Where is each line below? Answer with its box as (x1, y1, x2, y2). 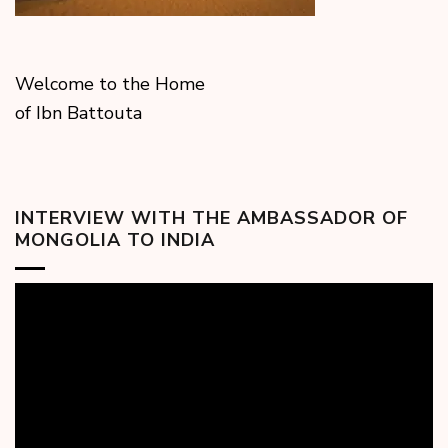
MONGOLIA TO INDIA (15, 228, 215, 253)
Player (14, 306, 67, 331)
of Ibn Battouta (15, 101, 142, 126)
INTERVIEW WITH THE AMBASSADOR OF (15, 206, 408, 231)
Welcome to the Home (15, 72, 205, 97)
